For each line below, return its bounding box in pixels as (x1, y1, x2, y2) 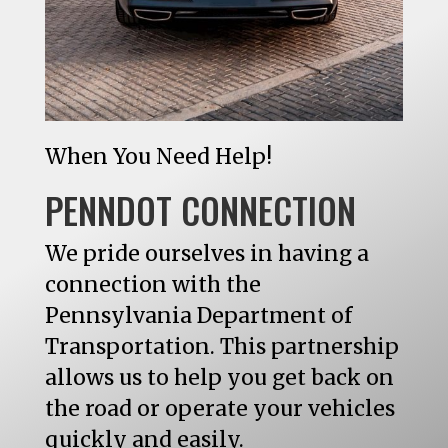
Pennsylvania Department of (44, 301, 352, 329)
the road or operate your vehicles (44, 394, 395, 422)
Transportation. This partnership (44, 332, 399, 360)
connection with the (44, 270, 261, 298)
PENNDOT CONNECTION (44, 183, 356, 236)
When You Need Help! (44, 142, 272, 170)
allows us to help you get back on (44, 363, 394, 391)
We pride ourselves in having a (44, 239, 369, 267)
